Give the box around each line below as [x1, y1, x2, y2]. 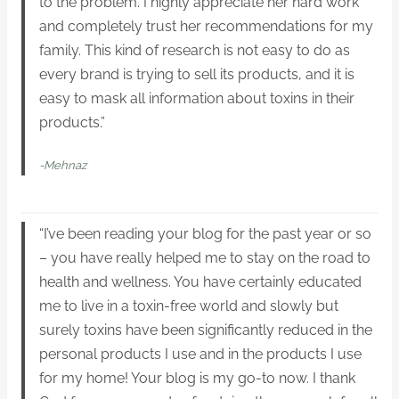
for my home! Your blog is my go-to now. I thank [39, 370, 355, 387]
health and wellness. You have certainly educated [39, 273, 362, 291]
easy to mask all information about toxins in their [39, 90, 354, 108]
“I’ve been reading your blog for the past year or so [39, 225, 371, 243]
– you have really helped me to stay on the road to [39, 249, 370, 267]
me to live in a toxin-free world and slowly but [39, 297, 338, 315]
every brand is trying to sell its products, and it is [39, 66, 354, 84]
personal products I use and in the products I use [39, 346, 362, 363]
